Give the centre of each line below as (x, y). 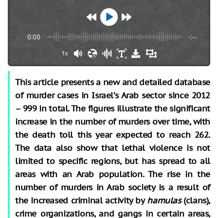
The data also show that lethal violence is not (113, 148)
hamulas (164, 200)
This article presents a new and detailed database (113, 82)
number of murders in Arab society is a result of (113, 187)
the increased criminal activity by (81, 200)
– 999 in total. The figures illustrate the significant (113, 108)
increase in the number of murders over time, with (113, 121)
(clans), (195, 200)
